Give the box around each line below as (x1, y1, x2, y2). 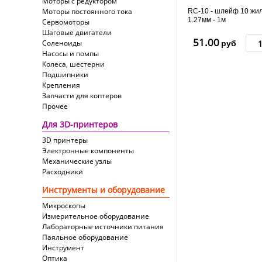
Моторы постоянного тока (42, 6, 132, 16)
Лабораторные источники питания (42, 222, 164, 232)
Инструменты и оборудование (42, 184, 165, 195)
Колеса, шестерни (42, 59, 105, 69)
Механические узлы (42, 156, 112, 166)
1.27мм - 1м (188, 16, 226, 24)
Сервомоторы (42, 17, 89, 27)
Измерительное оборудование (42, 211, 149, 221)
